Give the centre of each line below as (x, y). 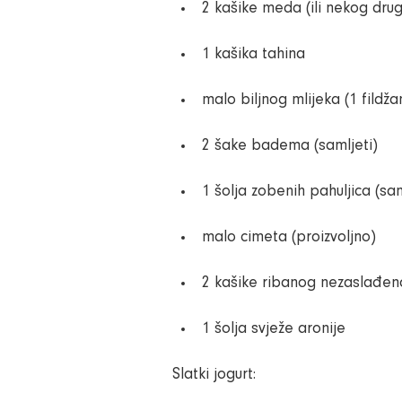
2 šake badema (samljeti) (290, 146)
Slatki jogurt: (214, 375)
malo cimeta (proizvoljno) (289, 238)
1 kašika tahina (253, 55)
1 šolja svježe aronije (274, 329)
